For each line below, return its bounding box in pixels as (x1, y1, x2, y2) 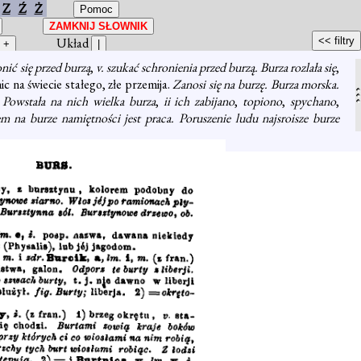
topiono (243, 93, 283, 110)
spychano (290, 93, 337, 110)
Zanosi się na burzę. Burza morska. (172, 76, 340, 93)
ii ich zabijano (163, 93, 235, 110)
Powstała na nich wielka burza (2, 93, 156, 110)
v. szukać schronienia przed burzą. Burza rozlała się (95, 59, 337, 76)
